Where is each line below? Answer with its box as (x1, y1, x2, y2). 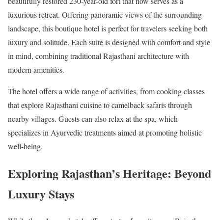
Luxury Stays (8, 185, 74, 202)
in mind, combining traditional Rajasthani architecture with (8, 50, 189, 61)
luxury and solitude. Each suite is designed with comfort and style (8, 36, 210, 47)
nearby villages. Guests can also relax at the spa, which (8, 113, 178, 124)
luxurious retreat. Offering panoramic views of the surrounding (8, 9, 202, 20)
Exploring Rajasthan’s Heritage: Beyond (8, 164, 211, 182)
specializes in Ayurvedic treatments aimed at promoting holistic (8, 127, 202, 137)
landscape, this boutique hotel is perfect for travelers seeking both (8, 23, 208, 33)
